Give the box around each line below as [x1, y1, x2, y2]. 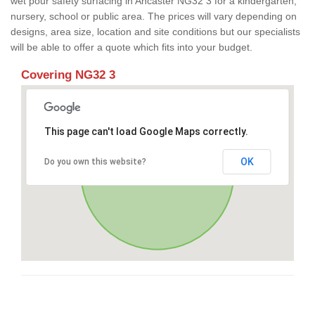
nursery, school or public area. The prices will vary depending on [11, 10, 297, 22]
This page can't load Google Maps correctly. [44, 125, 248, 137]
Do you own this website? [44, 156, 146, 167]
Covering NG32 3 [21, 67, 115, 82]
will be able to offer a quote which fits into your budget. [11, 41, 252, 53]
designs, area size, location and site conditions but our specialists [11, 25, 300, 37]
